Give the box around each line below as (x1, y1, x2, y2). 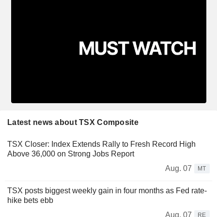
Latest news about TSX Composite (7, 118, 139, 126)
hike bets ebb (7, 196, 53, 204)
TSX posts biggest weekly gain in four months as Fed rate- (7, 186, 207, 195)
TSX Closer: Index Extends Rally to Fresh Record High (7, 139, 196, 148)
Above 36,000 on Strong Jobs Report (7, 149, 134, 158)
